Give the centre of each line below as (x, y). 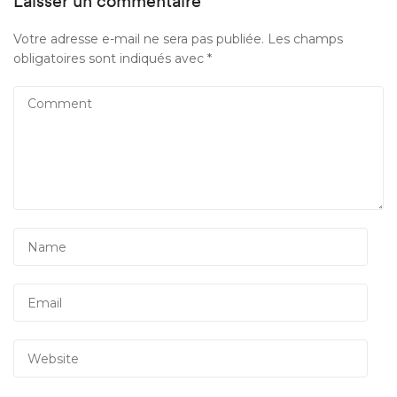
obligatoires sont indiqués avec (110, 58)
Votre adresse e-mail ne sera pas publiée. (139, 39)
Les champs (304, 39)
